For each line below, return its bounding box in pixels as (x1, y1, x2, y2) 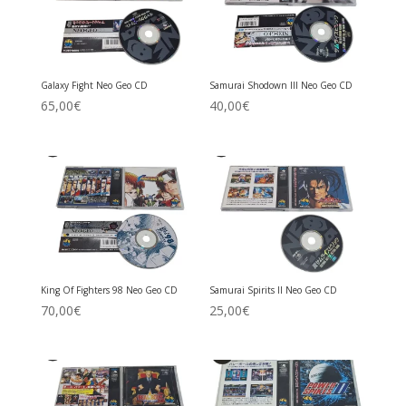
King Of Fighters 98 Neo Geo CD (40, 283, 178, 296)
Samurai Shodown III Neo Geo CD (209, 79, 353, 92)
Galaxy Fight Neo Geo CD (40, 79, 148, 92)
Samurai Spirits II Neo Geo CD (209, 283, 338, 296)
